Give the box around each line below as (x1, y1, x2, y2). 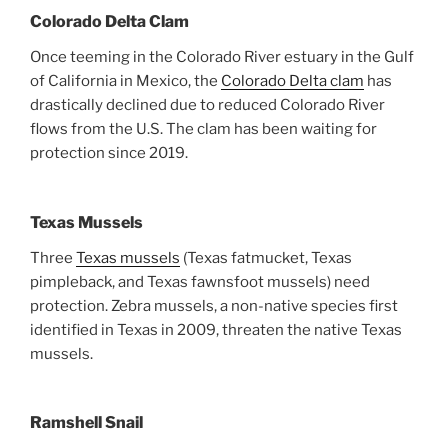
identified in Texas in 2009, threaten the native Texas (30, 320, 402, 339)
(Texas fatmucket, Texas (180, 248, 352, 267)
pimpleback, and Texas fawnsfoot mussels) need (30, 272, 370, 291)
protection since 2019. (30, 144, 188, 163)
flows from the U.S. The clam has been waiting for (30, 120, 377, 139)
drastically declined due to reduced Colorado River (30, 96, 385, 115)
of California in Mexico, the (30, 72, 221, 91)
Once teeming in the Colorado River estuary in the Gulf (30, 48, 414, 67)
